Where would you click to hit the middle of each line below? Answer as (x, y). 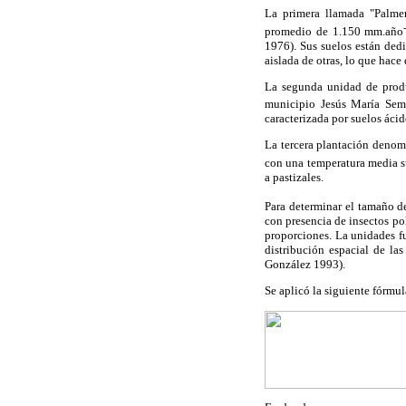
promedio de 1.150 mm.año (334, 31)
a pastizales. (294, 177)
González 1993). (305, 265)
